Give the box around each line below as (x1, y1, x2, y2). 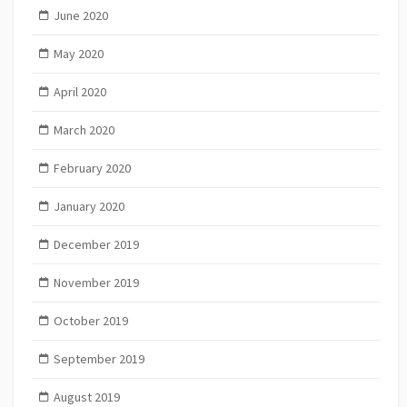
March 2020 (53, 121, 114, 138)
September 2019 (53, 350, 144, 367)
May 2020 (53, 45, 104, 62)
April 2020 (53, 83, 106, 100)
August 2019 (53, 388, 120, 405)
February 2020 (53, 159, 131, 176)
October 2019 (53, 312, 128, 329)
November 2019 (53, 273, 139, 291)
